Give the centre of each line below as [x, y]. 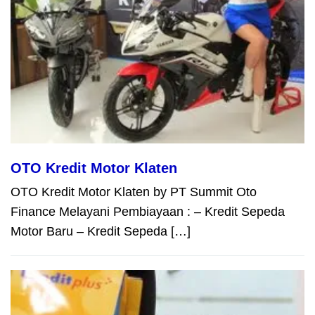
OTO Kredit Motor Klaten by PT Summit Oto [134, 192]
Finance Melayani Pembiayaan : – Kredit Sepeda [148, 212]
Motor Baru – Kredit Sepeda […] [101, 232]
